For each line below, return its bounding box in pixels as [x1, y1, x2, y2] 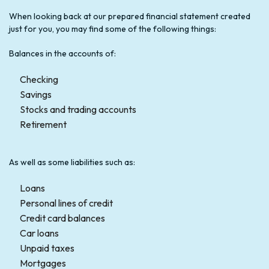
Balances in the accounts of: [9, 47, 116, 59]
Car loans [19, 226, 59, 239]
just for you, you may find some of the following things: [9, 23, 216, 34]
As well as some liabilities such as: [9, 156, 135, 168]
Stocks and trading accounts [19, 103, 136, 115]
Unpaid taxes [19, 241, 74, 254]
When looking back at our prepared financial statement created [9, 10, 250, 22]
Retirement [19, 118, 67, 130]
